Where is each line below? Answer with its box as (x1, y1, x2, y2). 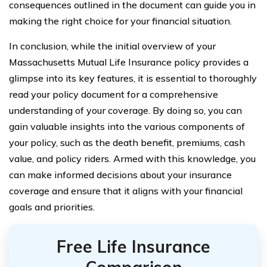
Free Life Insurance (57, 236, 210, 257)
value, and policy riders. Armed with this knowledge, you (9, 153, 256, 164)
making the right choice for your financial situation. (9, 15, 232, 27)
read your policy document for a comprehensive (9, 88, 218, 100)
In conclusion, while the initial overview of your (9, 40, 216, 52)
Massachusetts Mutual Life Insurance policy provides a (9, 56, 249, 68)
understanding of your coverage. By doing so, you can (9, 104, 242, 116)
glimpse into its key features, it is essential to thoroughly (9, 72, 257, 84)
